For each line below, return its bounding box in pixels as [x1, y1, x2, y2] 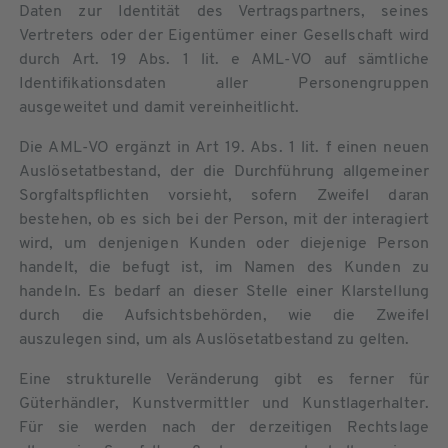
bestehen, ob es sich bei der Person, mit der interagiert [19, 211, 429, 228]
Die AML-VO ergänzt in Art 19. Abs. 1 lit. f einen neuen [19, 139, 429, 156]
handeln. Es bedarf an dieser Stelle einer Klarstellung [19, 283, 429, 300]
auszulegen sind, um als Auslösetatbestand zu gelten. [19, 331, 410, 348]
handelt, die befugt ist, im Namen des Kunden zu [19, 259, 429, 276]
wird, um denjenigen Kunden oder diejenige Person [19, 235, 429, 252]
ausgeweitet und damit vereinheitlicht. [19, 99, 299, 116]
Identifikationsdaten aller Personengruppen [19, 75, 429, 92]
